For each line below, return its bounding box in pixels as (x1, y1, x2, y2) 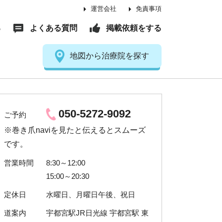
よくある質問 (30, 24, 77, 32)
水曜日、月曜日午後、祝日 (46, 190, 135, 199)
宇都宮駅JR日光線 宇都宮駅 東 (46, 209, 149, 217)
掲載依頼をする (106, 24, 162, 32)
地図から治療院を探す (70, 52, 149, 60)
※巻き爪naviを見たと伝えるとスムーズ (4, 126, 146, 134)
